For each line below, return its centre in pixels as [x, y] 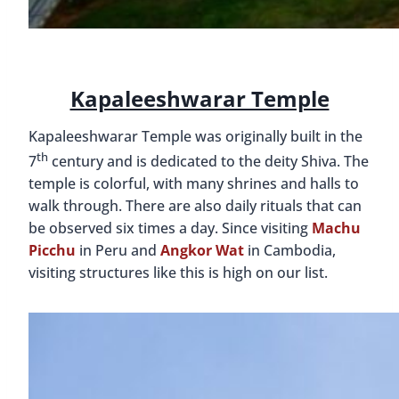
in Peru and [118, 250]
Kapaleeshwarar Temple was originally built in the [195, 136]
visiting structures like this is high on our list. [178, 272]
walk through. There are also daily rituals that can [195, 205]
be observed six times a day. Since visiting [170, 228]
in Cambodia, [290, 250]
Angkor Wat [202, 250]
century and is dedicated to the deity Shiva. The [208, 161]
